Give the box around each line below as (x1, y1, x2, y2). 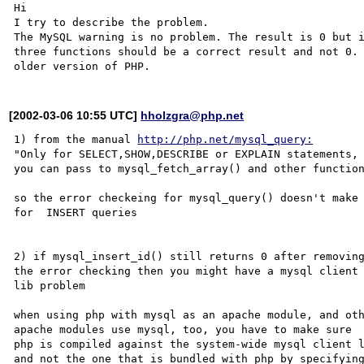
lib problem (14, 279, 86, 292)
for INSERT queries (14, 206, 138, 219)
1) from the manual (14, 132, 138, 145)
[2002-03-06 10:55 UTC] (9, 108, 141, 122)
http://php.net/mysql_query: (137, 132, 314, 145)
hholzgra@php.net (141, 108, 245, 122)
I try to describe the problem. (14, 15, 210, 28)
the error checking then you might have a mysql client (14, 264, 359, 277)
